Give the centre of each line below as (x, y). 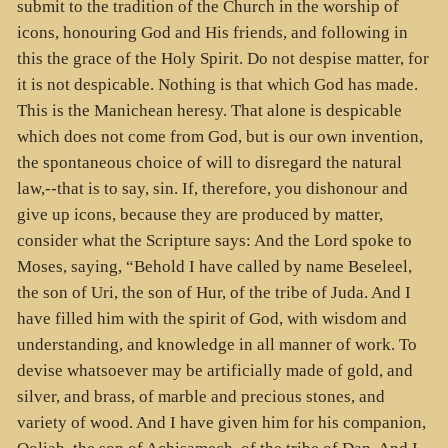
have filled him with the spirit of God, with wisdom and (211, 318)
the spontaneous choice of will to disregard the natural (209, 162)
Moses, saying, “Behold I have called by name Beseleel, (214, 266)
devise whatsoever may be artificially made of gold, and (214, 370)
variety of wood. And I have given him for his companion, (221, 422)
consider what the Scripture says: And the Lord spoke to (214, 240)
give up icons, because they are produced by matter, (199, 214)
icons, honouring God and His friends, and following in (212, 32)
